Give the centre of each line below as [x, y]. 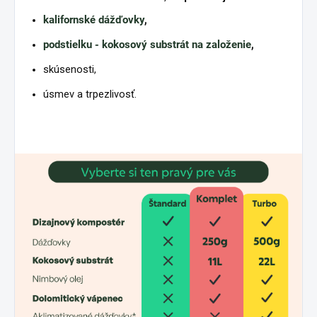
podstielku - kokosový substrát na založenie [147, 45]
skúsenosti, [70, 70]
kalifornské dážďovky [94, 20]
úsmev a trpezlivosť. [90, 94]
